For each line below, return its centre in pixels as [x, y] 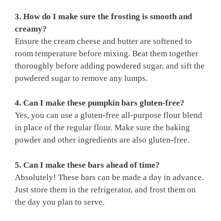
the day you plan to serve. [60, 202]
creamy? [31, 29]
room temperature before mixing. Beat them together [107, 53]
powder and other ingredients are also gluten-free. [102, 140]
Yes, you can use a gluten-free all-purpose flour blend [109, 115]
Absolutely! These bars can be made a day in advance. [109, 177]
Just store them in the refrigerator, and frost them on [105, 189]
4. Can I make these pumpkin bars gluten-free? [100, 103]
